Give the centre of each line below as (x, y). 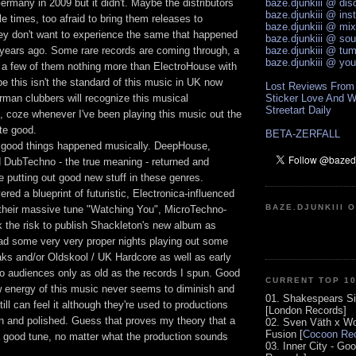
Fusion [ (284, 334)
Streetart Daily (298, 110)
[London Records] (306, 310)
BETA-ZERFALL (303, 134)
